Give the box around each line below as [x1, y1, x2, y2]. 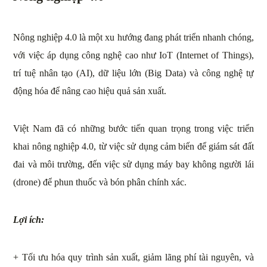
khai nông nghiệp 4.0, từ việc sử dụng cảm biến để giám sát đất [13, 141, 254, 152]
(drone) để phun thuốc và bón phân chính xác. [13, 177, 187, 188]
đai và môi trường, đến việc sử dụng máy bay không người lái [13, 159, 254, 170]
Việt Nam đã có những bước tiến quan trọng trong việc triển [13, 123, 254, 134]
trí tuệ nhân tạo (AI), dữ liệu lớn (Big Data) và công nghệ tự [13, 68, 254, 79]
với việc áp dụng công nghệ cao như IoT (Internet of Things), [13, 50, 254, 61]
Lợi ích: [13, 215, 45, 225]
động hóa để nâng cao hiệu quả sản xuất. [13, 86, 167, 97]
